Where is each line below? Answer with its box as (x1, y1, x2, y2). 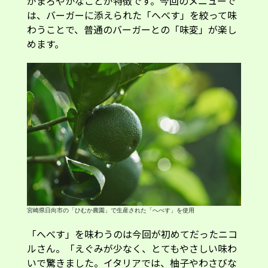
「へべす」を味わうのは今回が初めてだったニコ (26, 226, 237, 241)
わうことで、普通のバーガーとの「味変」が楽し (26, 22, 237, 36)
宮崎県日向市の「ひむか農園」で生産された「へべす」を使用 (26, 205, 194, 214)
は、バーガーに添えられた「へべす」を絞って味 (26, 7, 237, 22)
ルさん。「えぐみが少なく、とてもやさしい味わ (26, 240, 237, 255)
